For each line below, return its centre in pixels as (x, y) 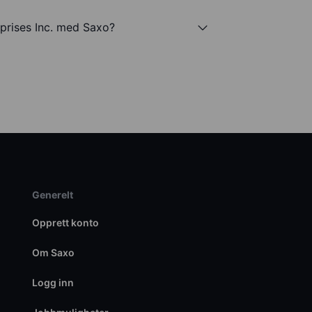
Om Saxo (53, 253)
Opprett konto (65, 223)
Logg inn (53, 283)
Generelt (52, 195)
